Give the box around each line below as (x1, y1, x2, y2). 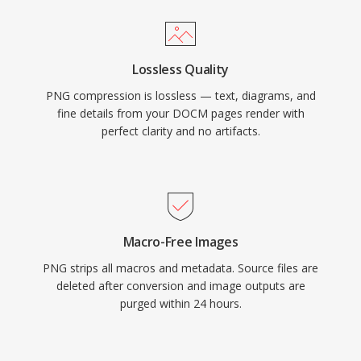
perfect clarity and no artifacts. (101, 123, 260, 139)
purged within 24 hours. (119, 296, 242, 311)
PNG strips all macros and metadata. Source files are (43, 260, 318, 276)
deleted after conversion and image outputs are (56, 278, 305, 293)
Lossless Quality (132, 60, 229, 78)
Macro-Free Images (122, 233, 239, 251)
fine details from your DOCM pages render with (56, 106, 305, 121)
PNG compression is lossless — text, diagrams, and (45, 88, 316, 103)
